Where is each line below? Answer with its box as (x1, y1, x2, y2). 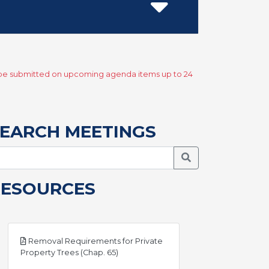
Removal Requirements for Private (26, 237, 163, 246)
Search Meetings (181, 151, 261, 163)
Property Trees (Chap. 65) (20, 248, 118, 257)
